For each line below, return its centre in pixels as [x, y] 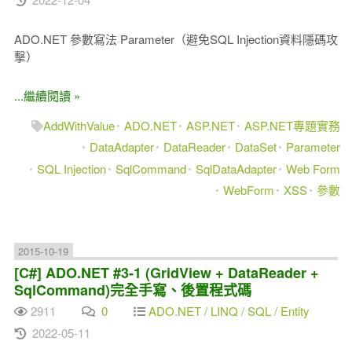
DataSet [256, 147]
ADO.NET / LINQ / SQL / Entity [229, 311]
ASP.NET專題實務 [293, 125]
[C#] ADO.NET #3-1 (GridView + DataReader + [166, 272]
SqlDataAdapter [236, 168]
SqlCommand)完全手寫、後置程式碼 [132, 290]
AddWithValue [79, 125]
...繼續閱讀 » [47, 95]
